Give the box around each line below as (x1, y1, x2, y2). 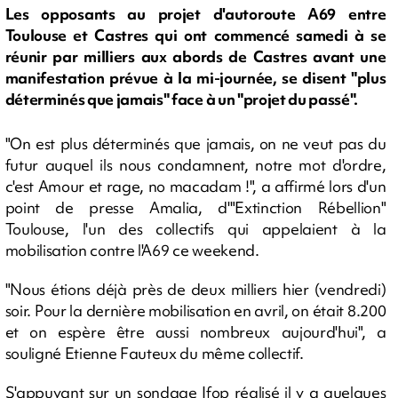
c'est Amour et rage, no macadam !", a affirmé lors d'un (4, 176, 386, 196)
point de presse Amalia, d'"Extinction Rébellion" (4, 197, 386, 218)
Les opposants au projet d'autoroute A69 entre (4, 4, 386, 25)
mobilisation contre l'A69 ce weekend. (4, 240, 259, 260)
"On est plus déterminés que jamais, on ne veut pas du (4, 133, 386, 154)
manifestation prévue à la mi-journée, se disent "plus (4, 68, 386, 89)
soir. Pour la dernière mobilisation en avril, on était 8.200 (4, 300, 386, 321)
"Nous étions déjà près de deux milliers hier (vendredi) (4, 279, 386, 299)
